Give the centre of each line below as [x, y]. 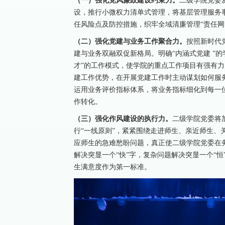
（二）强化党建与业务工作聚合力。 [130, 41]
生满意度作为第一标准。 [113, 167]
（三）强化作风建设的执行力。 [123, 119]
